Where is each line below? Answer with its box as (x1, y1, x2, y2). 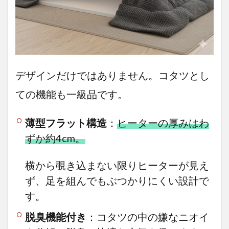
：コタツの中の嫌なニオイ (86, 211, 209, 223)
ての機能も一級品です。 (15, 88, 128, 101)
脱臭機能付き (25, 211, 86, 223)
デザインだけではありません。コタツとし (15, 69, 210, 82)
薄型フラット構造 (25, 117, 107, 129)
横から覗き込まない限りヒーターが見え (25, 159, 209, 172)
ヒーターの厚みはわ (117, 117, 209, 129)
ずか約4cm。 (25, 132, 85, 145)
